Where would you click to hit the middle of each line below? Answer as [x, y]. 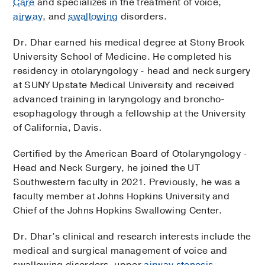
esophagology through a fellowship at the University [130, 113]
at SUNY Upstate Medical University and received [124, 85]
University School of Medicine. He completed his [122, 56]
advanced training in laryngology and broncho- [119, 99]
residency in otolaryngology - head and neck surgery [132, 71]
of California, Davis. [58, 127]
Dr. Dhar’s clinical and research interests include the [132, 236]
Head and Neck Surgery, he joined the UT [106, 168]
